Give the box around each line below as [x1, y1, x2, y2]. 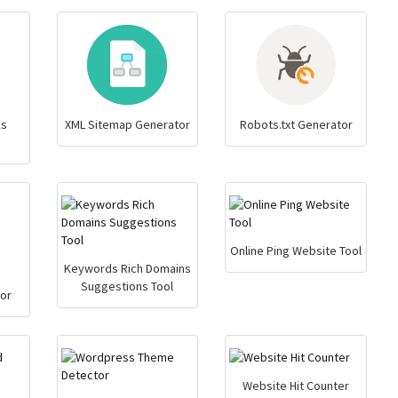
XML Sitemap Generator [64, 116, 190, 132]
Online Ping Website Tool [230, 243, 362, 259]
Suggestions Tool [81, 278, 174, 294]
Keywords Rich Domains [63, 260, 191, 276]
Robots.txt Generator [239, 116, 353, 132]
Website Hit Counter [243, 378, 350, 394]
